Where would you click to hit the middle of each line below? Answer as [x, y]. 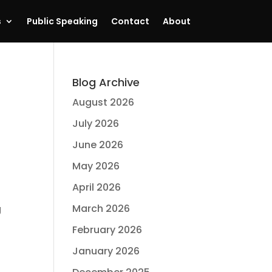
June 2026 [98, 145]
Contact [130, 21]
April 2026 [97, 187]
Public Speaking [62, 21]
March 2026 [101, 209]
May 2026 [96, 166]
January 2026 [106, 251]
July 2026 [96, 124]
